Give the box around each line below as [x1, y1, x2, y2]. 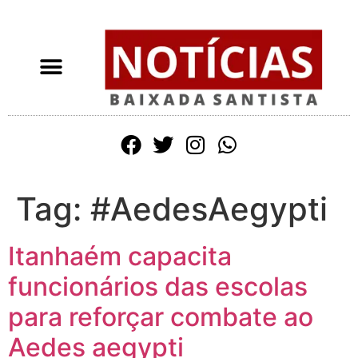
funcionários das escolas [8, 270, 308, 302]
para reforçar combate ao [8, 300, 313, 332]
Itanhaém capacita [8, 240, 232, 272]
